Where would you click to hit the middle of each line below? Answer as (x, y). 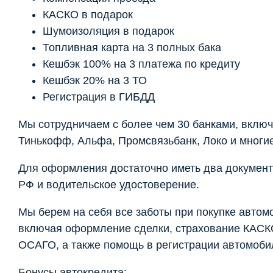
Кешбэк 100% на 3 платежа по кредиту (141, 64)
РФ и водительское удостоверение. (109, 184)
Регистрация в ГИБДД (99, 97)
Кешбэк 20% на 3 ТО (95, 80)
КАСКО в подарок (88, 14)
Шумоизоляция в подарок (108, 31)
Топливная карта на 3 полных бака (132, 47)
